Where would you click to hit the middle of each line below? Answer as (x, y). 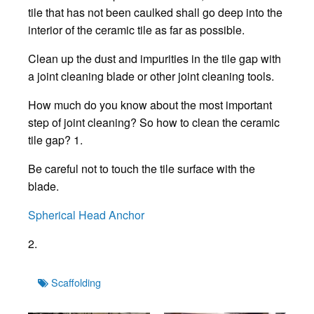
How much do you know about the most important (150, 105)
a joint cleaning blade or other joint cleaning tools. (151, 76)
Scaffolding (76, 282)
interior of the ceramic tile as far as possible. (136, 30)
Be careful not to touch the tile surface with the (142, 169)
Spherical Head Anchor (86, 215)
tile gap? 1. (55, 140)
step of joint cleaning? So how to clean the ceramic (154, 123)
